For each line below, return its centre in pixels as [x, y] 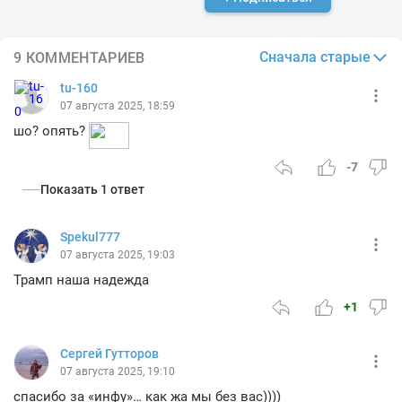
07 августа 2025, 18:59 [118, 106]
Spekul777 [90, 237]
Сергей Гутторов [109, 354]
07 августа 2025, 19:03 [118, 255]
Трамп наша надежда [81, 280]
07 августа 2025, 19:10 [118, 371]
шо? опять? [51, 131]
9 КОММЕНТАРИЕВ [79, 57]
